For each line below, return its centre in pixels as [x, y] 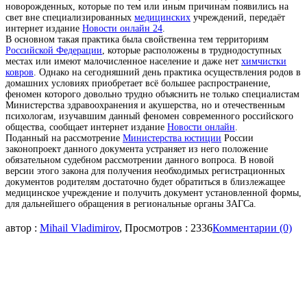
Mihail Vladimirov [79, 228]
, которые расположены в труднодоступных [192, 50]
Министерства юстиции [172, 138]
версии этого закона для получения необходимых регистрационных [145, 171]
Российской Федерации [54, 50]
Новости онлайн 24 [122, 28]
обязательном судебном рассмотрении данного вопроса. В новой [140, 160]
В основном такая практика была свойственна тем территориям [137, 39]
